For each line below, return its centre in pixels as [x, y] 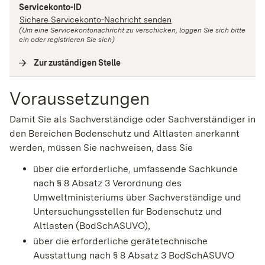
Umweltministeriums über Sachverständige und [137, 197]
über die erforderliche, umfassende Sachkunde [135, 169]
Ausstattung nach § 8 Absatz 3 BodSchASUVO [134, 255]
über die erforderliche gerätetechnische [120, 241]
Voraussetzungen [80, 98]
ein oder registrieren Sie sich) [67, 39]
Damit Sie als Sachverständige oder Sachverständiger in [132, 119]
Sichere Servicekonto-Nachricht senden [96, 19]
